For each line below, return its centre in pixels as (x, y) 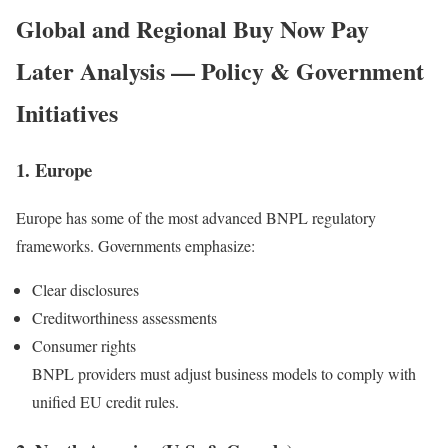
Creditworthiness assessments (124, 318)
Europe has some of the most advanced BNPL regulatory (196, 218)
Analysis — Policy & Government (252, 70)
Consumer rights (84, 346)
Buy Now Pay (301, 28)
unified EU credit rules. (105, 402)
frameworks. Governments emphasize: (135, 246)
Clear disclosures (85, 290)
